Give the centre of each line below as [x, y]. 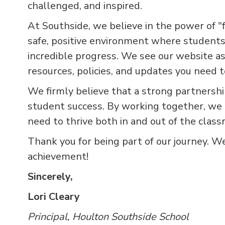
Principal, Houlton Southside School [108, 217]
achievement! [58, 157]
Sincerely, [50, 177]
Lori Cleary [54, 197]
